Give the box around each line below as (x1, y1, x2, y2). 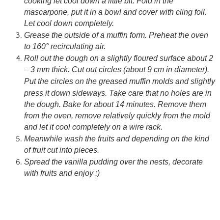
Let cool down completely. (24, 19, 114, 28)
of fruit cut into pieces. (24, 145, 101, 155)
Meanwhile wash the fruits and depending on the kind (24, 134, 209, 143)
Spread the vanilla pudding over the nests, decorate (24, 157, 203, 166)
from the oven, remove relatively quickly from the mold (24, 111, 210, 120)
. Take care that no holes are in (105, 88, 212, 98)
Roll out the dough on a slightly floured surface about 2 (24, 54, 213, 62)
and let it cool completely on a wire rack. (24, 122, 163, 132)
